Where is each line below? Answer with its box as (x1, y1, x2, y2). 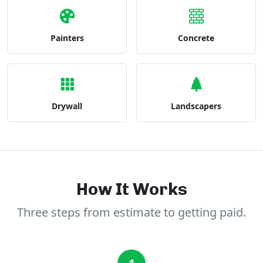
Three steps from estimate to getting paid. (17, 204, 246, 220)
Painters (50, 32, 84, 43)
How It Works (76, 179, 187, 199)
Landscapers (171, 100, 221, 112)
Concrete (178, 32, 214, 43)
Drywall (52, 100, 82, 112)
